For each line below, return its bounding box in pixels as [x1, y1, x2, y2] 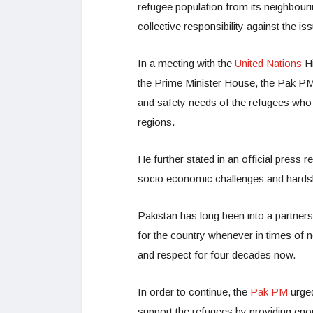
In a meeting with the [138, 57, 235, 69]
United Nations [235, 57, 305, 69]
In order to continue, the [138, 285, 247, 298]
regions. [138, 115, 175, 128]
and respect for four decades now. [138, 248, 296, 261]
